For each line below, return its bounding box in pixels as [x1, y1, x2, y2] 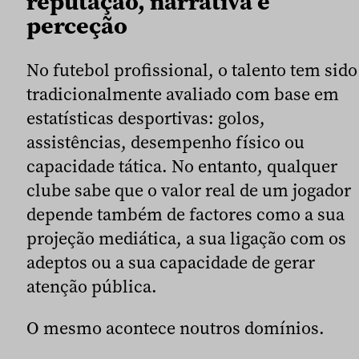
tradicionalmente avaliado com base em [26, 82, 339, 107]
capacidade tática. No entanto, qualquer [26, 154, 337, 179]
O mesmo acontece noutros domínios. [26, 316, 325, 341]
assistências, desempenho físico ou [26, 130, 305, 155]
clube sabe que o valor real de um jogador [26, 178, 351, 203]
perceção [26, 9, 127, 42]
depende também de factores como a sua [26, 202, 345, 227]
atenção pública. [26, 274, 157, 299]
